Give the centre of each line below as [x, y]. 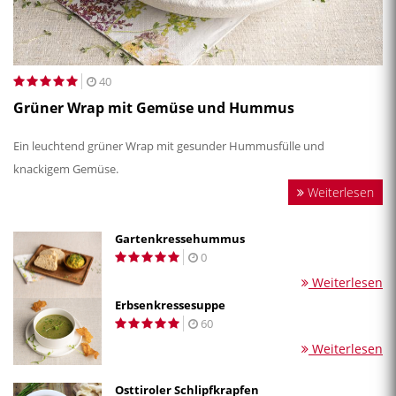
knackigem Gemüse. [67, 168]
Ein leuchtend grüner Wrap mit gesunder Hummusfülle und [169, 145]
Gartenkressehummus [180, 238]
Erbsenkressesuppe [170, 305]
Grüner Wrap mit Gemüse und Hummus [154, 107]
